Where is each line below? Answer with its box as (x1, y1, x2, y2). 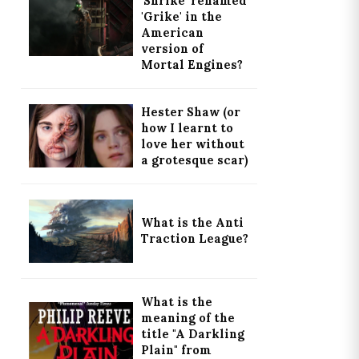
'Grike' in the (140, 9, 222, 24)
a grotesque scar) (140, 152, 248, 167)
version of (140, 41, 204, 56)
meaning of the (140, 310, 235, 325)
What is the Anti (140, 216, 244, 231)
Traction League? (140, 232, 248, 247)
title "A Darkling (140, 326, 244, 341)
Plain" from (140, 342, 212, 357)
